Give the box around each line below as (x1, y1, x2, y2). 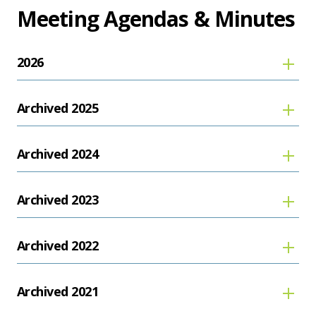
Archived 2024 (17, 145, 98, 163)
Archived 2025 (17, 99, 98, 117)
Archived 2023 (17, 191, 98, 209)
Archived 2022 (17, 237, 98, 255)
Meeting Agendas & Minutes (17, 4, 296, 33)
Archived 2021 (17, 283, 98, 300)
